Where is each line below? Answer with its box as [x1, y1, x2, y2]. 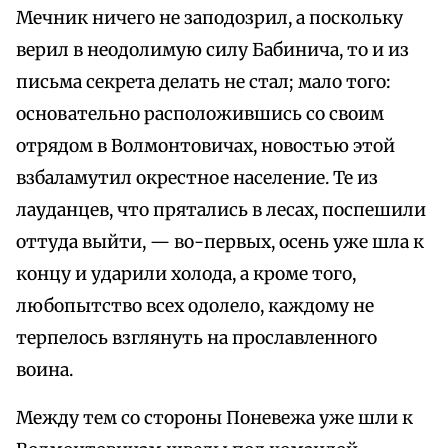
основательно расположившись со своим [16, 103, 384, 126]
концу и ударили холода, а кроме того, [16, 263, 356, 286]
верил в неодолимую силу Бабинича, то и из [16, 39, 409, 62]
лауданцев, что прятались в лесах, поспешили [16, 199, 426, 222]
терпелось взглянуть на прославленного [16, 327, 377, 350]
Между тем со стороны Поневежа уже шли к [16, 407, 413, 430]
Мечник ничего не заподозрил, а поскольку [16, 7, 403, 30]
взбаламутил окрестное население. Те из [16, 167, 378, 190]
